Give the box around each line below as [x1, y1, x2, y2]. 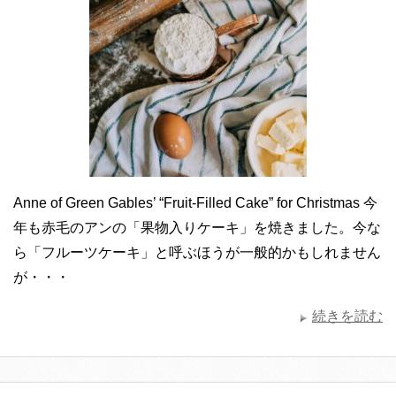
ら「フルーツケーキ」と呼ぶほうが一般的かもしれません [13, 244, 381, 260]
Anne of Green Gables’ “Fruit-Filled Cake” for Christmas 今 [13, 194, 377, 210]
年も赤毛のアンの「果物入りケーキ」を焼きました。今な [13, 219, 381, 235]
